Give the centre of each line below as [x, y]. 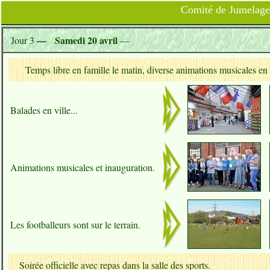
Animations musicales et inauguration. [83, 167]
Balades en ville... [44, 110]
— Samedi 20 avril [76, 40]
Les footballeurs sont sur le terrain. [75, 224]
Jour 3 [21, 40]
